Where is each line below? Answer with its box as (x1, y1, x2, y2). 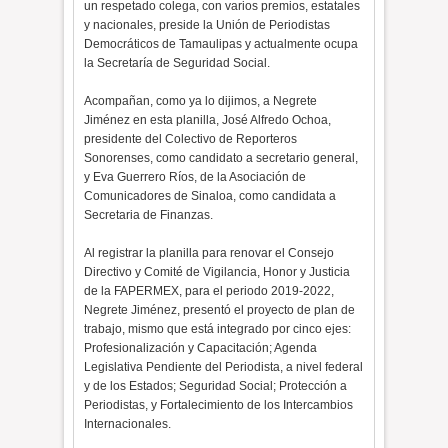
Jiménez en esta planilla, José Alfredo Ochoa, (84, 113, 332, 127)
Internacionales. (84, 417, 172, 431)
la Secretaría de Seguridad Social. (84, 56, 271, 70)
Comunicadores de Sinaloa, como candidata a (84, 189, 337, 203)
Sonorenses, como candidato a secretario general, (84, 151, 359, 165)
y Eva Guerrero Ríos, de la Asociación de (84, 170, 307, 184)
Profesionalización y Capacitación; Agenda (84, 341, 318, 355)
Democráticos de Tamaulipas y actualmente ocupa (84, 37, 359, 51)
